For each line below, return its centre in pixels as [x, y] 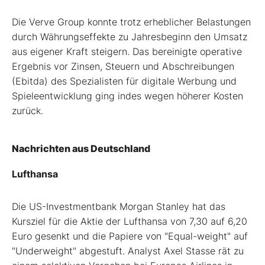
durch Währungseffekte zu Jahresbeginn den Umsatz [130, 36]
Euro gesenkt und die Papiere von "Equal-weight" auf [130, 236]
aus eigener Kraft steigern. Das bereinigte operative [127, 51]
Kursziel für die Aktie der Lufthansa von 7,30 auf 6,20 [130, 221]
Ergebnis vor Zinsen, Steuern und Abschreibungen [123, 66]
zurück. [28, 110]
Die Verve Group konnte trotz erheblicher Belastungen [131, 22]
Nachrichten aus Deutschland [81, 148]
